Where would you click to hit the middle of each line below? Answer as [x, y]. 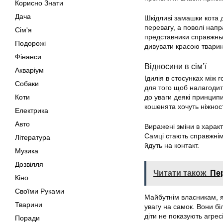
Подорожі [30, 43]
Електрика [32, 111]
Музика [27, 151]
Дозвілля [29, 164]
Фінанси [28, 57]
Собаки [27, 84]
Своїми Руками [40, 191]
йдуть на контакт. [172, 145]
